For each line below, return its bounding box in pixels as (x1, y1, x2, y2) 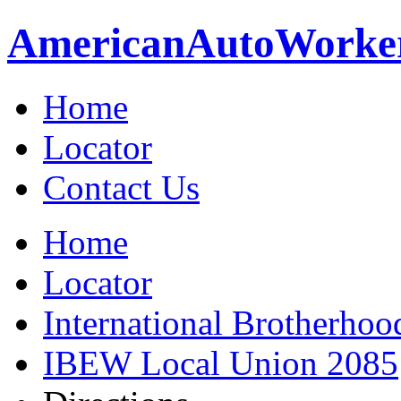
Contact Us (43, 167, 200, 207)
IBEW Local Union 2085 (43, 343, 398, 382)
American (7, 20, 185, 67)
